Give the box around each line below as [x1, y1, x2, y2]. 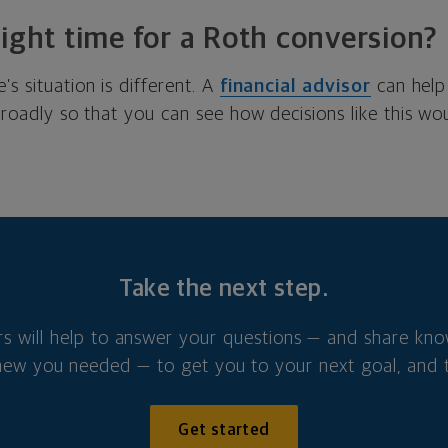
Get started [178, 422, 270, 439]
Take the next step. [119, 277, 329, 302]
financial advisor [219, 77, 371, 97]
